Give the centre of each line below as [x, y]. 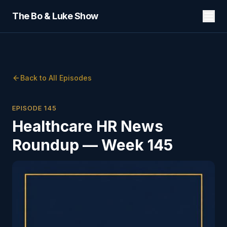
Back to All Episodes [56, 78]
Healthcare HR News [88, 126]
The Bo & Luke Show [55, 16]
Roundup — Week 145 [92, 145]
